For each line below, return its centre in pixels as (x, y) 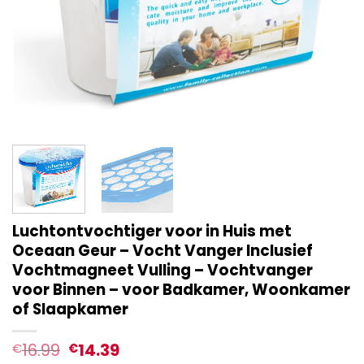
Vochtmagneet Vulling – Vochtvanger (162, 270)
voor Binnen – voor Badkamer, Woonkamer (181, 289)
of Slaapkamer (70, 309)
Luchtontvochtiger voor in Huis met (152, 231)
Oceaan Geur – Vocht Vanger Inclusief (162, 250)
